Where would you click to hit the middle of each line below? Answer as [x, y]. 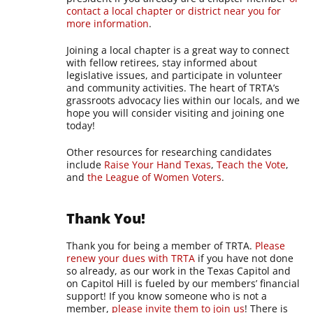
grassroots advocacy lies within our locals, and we [183, 100]
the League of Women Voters [155, 177]
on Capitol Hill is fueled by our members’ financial [183, 283]
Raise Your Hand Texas [158, 164]
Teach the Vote [252, 164]
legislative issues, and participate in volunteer [175, 75]
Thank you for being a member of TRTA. [161, 245]
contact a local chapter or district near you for [174, 10]
